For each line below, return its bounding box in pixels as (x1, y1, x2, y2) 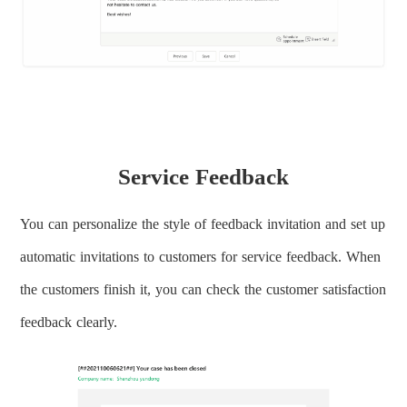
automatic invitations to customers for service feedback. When (20, 249, 382, 265)
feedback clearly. (20, 314, 118, 331)
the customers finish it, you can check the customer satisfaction (20, 282, 387, 298)
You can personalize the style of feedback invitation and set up (20, 216, 386, 233)
